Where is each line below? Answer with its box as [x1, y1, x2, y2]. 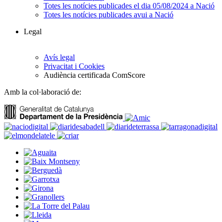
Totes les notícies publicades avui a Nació [44, 10, 173, 19]
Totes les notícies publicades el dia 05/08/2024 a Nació [44, 1, 215, 10]
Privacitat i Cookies [44, 62, 105, 71]
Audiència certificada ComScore [44, 71, 145, 80]
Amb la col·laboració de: [4, 88, 81, 97]
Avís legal [44, 53, 75, 62]
